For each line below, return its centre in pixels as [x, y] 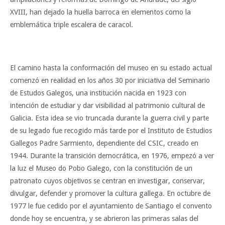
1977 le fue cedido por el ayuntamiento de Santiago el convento [111, 206]
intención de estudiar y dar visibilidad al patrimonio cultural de [107, 105]
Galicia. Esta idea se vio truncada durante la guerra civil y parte [109, 118]
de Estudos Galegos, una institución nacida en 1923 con [98, 93]
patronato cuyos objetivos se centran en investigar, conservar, [107, 181]
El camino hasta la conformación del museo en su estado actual [111, 68]
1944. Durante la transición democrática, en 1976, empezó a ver [112, 155]
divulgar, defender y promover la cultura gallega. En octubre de [110, 193]
